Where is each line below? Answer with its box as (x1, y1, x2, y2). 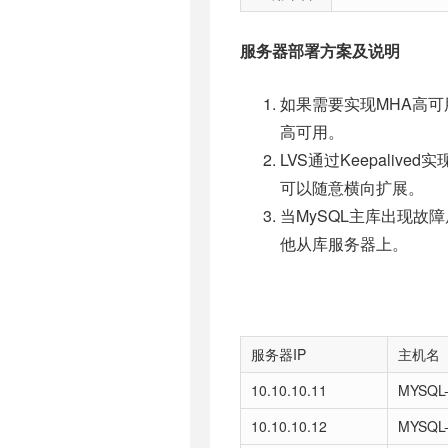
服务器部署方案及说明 (240, 39, 400, 62)
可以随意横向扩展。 (280, 176, 424, 199)
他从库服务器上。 (280, 232, 408, 255)
